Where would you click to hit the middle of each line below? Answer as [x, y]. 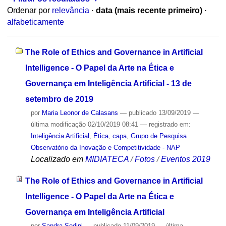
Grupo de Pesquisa [158, 136]
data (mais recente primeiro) [149, 11]
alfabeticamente [35, 22]
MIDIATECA [107, 159]
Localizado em [57, 159]
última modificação [58, 124]
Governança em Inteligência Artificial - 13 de [108, 83]
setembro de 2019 [59, 99]
